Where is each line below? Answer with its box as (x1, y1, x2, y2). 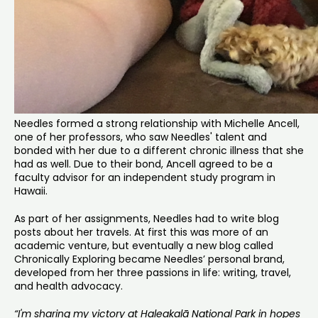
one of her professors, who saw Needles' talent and (14, 129, 267, 144)
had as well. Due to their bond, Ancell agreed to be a (14, 156, 273, 171)
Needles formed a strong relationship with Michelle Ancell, (14, 116, 300, 131)
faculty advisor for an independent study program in (14, 170, 275, 185)
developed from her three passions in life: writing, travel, (14, 265, 291, 280)
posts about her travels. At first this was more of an (14, 224, 268, 239)
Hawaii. (14, 183, 48, 198)
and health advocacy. (14, 278, 123, 293)
